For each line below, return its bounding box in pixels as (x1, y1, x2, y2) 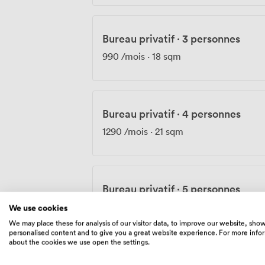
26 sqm (156, 200, 186, 212)
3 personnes (182, 31, 240, 46)
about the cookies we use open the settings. (9, 236, 150, 247)
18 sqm (152, 50, 181, 62)
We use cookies (9, 202, 67, 214)
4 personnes (182, 106, 241, 121)
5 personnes (182, 181, 240, 196)
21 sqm (155, 125, 183, 137)
